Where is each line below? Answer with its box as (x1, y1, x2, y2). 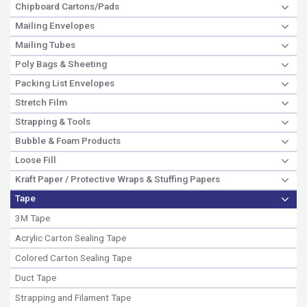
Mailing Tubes (15, 38, 75, 50)
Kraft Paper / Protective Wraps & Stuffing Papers (15, 173, 220, 184)
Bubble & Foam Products (15, 134, 121, 146)
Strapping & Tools (15, 115, 90, 127)
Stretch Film (15, 96, 67, 108)
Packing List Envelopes (15, 77, 114, 88)
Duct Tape (15, 271, 56, 283)
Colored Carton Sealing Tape (15, 251, 132, 263)
